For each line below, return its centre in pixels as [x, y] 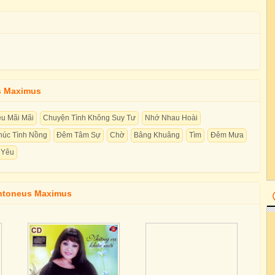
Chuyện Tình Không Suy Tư [89, 118]
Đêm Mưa [227, 135]
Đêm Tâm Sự [79, 135]
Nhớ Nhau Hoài [171, 118]
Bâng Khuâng [157, 135]
